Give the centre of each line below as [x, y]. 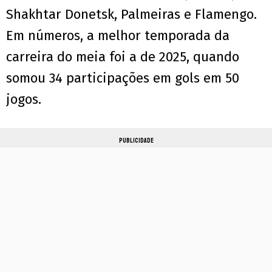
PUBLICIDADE [136, 141]
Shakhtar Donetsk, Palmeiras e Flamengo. [131, 15]
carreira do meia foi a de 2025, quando [123, 57]
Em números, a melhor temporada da [118, 36]
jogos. [24, 100]
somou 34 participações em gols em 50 [123, 78]
